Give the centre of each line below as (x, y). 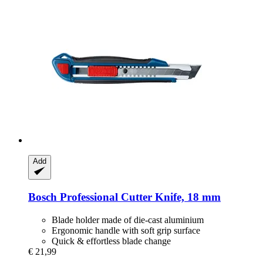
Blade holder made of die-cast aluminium (128, 220)
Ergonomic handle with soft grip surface (126, 230)
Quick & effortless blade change (111, 241)
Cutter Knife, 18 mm (169, 197)
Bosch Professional (73, 197)
